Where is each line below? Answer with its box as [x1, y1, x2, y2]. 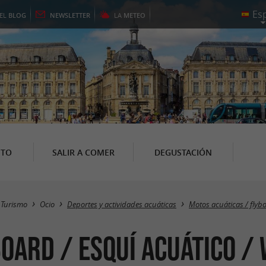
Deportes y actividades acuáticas [67, 199, 176, 210]
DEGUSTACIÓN [154, 146, 212, 158]
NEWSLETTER [50, 11, 90, 20]
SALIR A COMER [52, 146, 115, 158]
